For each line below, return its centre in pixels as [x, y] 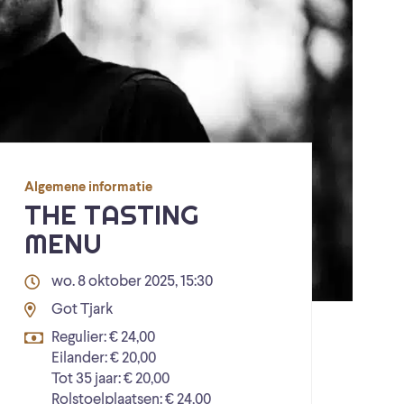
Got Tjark [82, 309]
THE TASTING [111, 214]
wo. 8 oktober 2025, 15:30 [132, 281]
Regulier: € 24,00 [103, 337]
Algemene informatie [88, 188]
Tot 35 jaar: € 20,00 [110, 379]
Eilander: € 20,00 [104, 358]
